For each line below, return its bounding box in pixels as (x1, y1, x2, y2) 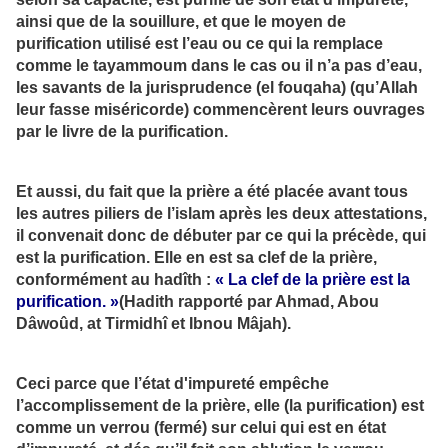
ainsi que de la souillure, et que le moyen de (16, 13, 346, 31)
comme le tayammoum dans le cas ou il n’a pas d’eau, (16, 57, 422, 75)
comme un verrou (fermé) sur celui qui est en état (16, 418, 386, 436)
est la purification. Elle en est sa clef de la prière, (16, 248, 377, 266)
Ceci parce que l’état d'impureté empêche (16, 374, 329, 392)
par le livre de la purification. (16, 123, 228, 141)
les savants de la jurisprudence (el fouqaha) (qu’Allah (16, 79, 418, 97)
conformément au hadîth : (16, 270, 211, 288)
